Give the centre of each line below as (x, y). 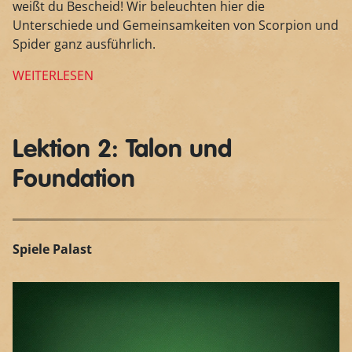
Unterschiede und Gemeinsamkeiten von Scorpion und (176, 25)
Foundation (74, 180)
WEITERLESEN (53, 75)
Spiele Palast (52, 249)
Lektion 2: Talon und (122, 150)
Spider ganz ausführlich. (84, 44)
